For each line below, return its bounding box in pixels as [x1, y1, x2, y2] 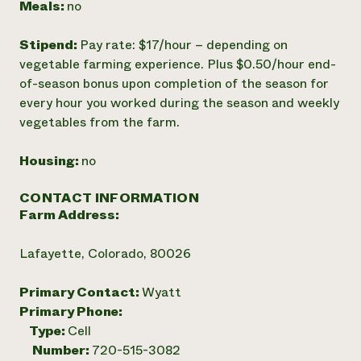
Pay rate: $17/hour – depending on [80, 35, 288, 54]
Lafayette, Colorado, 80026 [19, 244, 191, 263]
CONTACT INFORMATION [19, 189, 200, 207]
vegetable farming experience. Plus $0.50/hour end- [19, 55, 336, 73]
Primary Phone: [19, 302, 122, 321]
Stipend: [19, 35, 80, 54]
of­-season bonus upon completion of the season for [19, 74, 329, 93]
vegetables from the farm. [19, 113, 180, 131]
